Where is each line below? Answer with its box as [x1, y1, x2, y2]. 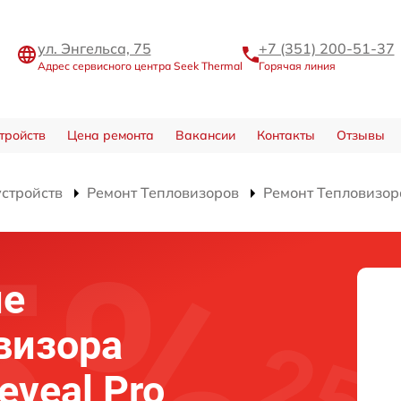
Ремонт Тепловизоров [87, 183, 239, 201]
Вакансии [175, 127, 235, 143]
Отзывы [336, 127, 385, 143]
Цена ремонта [66, 127, 154, 143]
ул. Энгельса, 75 [37, 38, 151, 57]
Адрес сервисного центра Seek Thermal [37, 58, 243, 73]
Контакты [256, 127, 315, 143]
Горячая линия [258, 58, 336, 73]
